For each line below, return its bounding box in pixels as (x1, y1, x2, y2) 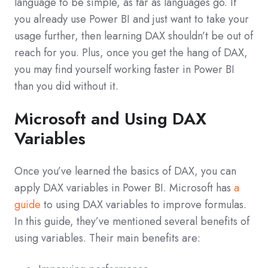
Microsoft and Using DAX (14, 106, 206, 132)
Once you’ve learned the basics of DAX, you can (14, 163, 236, 179)
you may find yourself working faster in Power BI (14, 62, 234, 78)
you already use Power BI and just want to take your (14, 11, 249, 28)
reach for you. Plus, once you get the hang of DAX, (14, 45, 248, 61)
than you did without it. (14, 78, 118, 95)
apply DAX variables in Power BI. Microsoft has (14, 180, 234, 196)
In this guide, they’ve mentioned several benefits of (14, 214, 249, 230)
